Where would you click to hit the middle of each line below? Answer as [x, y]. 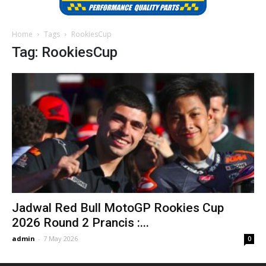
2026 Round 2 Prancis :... [80, 222]
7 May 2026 [61, 238]
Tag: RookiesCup [65, 53]
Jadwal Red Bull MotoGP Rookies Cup [118, 208]
